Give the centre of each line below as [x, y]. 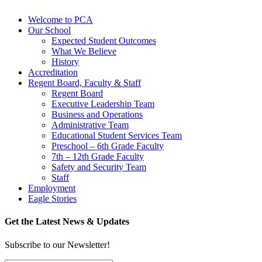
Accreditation [53, 73]
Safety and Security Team [99, 167]
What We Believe [84, 51]
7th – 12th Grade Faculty [98, 157]
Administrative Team [90, 125]
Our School [49, 30]
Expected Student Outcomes [104, 41]
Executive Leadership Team [103, 104]
